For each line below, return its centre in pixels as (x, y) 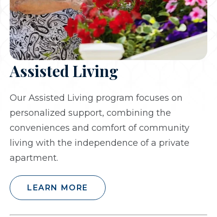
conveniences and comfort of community (100, 128)
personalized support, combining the (90, 113)
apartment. (34, 158)
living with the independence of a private (100, 143)
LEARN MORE (58, 187)
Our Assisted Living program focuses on (96, 98)
